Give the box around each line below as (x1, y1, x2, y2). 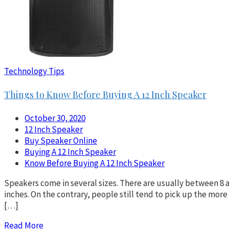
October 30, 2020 (25, 112, 85, 124)
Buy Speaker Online (25, 134, 97, 146)
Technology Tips (4, 65, 64, 77)
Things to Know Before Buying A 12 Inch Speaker (4, 88, 207, 101)
